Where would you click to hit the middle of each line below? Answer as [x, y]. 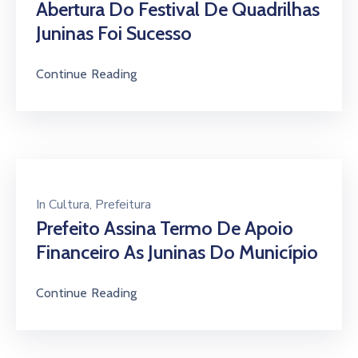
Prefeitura [123, 205]
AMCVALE [42, 93]
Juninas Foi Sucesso [114, 33]
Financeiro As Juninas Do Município [177, 252]
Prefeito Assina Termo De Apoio [165, 228]
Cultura [69, 205]
